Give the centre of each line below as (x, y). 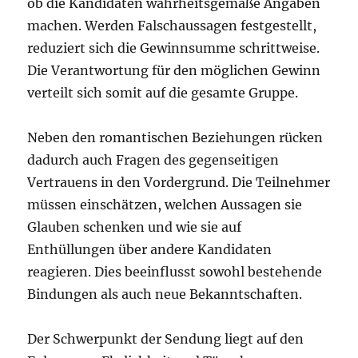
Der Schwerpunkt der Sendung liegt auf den (166, 339)
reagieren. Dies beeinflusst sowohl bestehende (175, 272)
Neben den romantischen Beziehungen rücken (175, 137)
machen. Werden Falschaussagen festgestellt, (172, 26)
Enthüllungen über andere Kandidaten (150, 249)
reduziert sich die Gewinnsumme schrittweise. (174, 48)
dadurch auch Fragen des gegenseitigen (153, 160)
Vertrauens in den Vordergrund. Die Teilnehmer (179, 182)
